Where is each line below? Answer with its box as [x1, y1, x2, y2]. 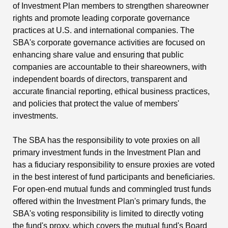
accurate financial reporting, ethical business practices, [13, 87, 210, 96]
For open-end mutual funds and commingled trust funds [13, 185, 211, 194]
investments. [13, 111, 58, 121]
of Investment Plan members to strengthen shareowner [13, 2, 209, 11]
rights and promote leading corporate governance [13, 14, 190, 23]
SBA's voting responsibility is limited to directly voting [13, 209, 204, 218]
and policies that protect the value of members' [13, 99, 179, 108]
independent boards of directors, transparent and [13, 75, 187, 84]
